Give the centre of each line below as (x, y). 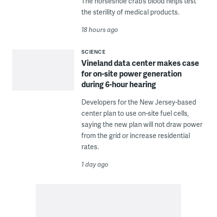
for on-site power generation (131, 74)
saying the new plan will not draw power (142, 124)
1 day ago (95, 164)
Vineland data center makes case (140, 63)
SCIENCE (93, 52)
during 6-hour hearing (118, 84)
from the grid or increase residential (135, 136)
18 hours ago (100, 30)
